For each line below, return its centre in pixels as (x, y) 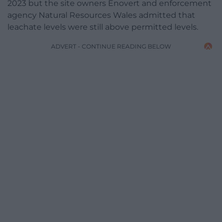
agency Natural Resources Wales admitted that (101, 15)
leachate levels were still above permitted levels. (103, 27)
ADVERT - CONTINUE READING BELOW (111, 47)
